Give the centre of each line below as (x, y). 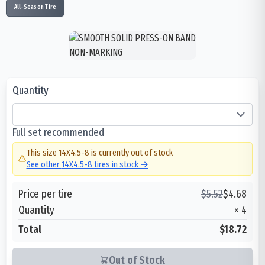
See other (44, 164)
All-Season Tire (35, 7)
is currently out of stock (131, 153)
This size (42, 153)
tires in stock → (120, 164)
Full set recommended (58, 132)
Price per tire (45, 193)
